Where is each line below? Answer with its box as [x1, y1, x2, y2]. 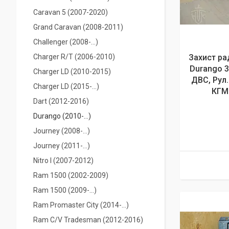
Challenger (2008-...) [33, 38, 98, 46]
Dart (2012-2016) [33, 97, 89, 105]
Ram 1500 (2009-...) [33, 186, 97, 194]
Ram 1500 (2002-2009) [33, 171, 108, 179]
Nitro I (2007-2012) [33, 156, 94, 165]
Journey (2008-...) [33, 127, 90, 135]
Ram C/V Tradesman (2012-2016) [33, 216, 143, 224]
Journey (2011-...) [33, 142, 90, 150]
